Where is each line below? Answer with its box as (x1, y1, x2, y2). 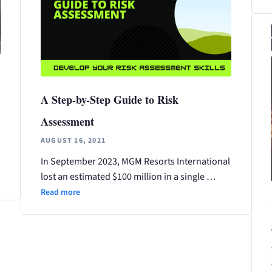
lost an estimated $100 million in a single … (40, 169, 216, 183)
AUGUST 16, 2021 (40, 135, 106, 146)
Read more (40, 186, 80, 199)
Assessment (40, 113, 94, 129)
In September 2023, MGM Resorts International (40, 154, 230, 168)
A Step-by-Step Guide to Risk (40, 91, 178, 107)
